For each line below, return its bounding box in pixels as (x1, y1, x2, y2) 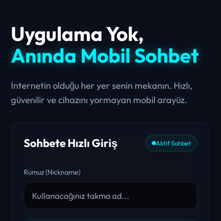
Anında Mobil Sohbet (11, 42, 199, 68)
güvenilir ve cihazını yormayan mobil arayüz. (11, 94, 187, 106)
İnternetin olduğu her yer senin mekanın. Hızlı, (11, 79, 193, 91)
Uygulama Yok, (11, 21, 144, 46)
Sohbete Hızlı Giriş (24, 136, 118, 150)
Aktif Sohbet (155, 139, 191, 147)
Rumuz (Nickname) (24, 167, 81, 177)
